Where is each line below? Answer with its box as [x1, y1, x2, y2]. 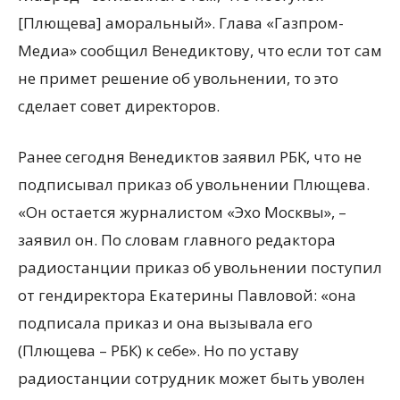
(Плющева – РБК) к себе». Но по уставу [18, 340, 299, 361]
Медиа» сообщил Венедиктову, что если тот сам [18, 40, 382, 61]
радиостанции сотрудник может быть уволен [18, 368, 365, 388]
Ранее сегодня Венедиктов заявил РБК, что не [18, 146, 362, 167]
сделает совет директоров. [18, 96, 220, 116]
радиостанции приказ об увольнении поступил [18, 257, 382, 278]
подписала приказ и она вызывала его [18, 312, 312, 333]
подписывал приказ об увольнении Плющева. [18, 174, 370, 195]
